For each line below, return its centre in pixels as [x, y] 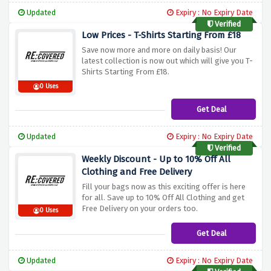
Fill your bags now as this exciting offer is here [164, 187]
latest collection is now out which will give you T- [167, 61]
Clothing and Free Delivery [137, 172]
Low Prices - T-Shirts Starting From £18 [161, 35]
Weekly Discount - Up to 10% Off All [156, 159]
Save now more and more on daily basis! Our [159, 50]
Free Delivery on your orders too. [140, 209]
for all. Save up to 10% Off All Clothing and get [163, 198]
